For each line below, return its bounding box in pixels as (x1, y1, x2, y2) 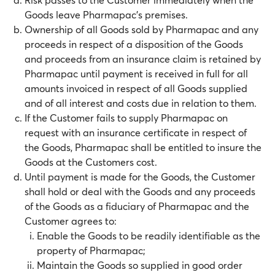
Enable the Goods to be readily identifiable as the (37, 229, 260, 242)
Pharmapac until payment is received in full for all (25, 67, 248, 80)
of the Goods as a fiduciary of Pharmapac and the (25, 199, 249, 212)
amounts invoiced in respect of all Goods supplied (25, 82, 247, 95)
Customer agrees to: (25, 214, 117, 227)
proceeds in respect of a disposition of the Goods (25, 37, 243, 50)
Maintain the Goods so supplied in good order (37, 258, 242, 271)
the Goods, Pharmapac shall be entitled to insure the (25, 141, 261, 153)
